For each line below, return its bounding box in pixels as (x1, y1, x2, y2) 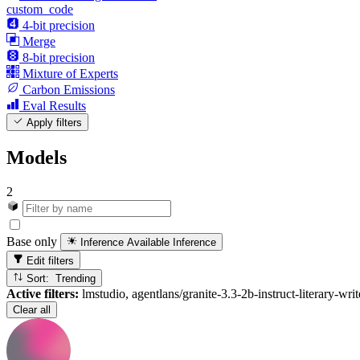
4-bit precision (22, 18, 95, 32)
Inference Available (80, 236, 170, 249)
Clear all (13, 304, 51, 317)
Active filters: (6, 287, 79, 301)
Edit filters (23, 254, 75, 267)
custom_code (6, 2, 73, 16)
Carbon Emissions (22, 83, 115, 96)
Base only (6, 235, 57, 249)
